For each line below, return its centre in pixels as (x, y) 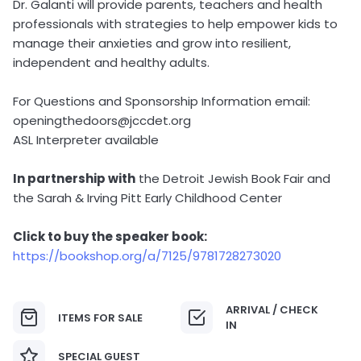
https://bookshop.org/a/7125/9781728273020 (147, 256)
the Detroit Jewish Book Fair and (233, 178)
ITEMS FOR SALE (100, 317)
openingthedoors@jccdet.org (102, 120)
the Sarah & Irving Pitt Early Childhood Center (147, 198)
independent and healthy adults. (111, 62)
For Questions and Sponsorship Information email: (162, 101)
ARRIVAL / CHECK (272, 310)
